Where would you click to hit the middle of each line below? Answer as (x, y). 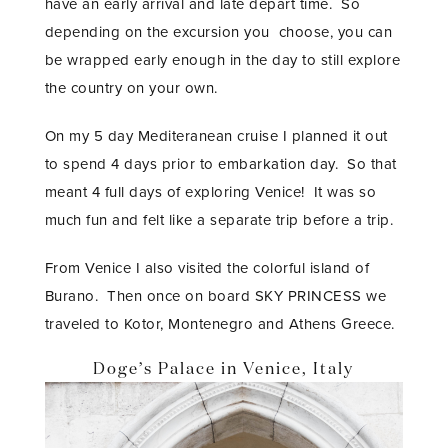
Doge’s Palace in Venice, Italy (224, 369)
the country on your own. (131, 87)
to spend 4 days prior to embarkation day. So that (220, 163)
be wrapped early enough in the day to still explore (222, 59)
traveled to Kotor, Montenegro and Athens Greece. (219, 323)
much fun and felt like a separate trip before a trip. (219, 219)
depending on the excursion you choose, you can (218, 31)
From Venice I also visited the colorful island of (207, 267)
